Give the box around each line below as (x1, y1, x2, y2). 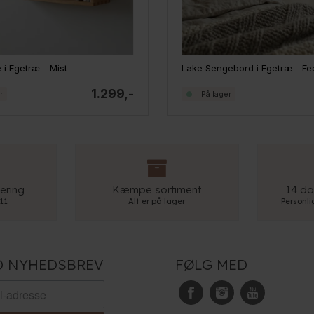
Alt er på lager (128, 196, 186, 207)
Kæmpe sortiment (112, 183, 202, 197)
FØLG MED (175, 256, 248, 274)
